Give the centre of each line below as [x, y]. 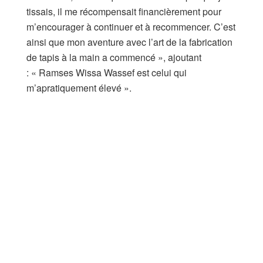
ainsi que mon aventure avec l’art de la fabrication [129, 42]
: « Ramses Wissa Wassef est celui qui [107, 72]
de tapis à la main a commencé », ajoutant [114, 57]
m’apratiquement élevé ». [79, 87]
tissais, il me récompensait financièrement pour [124, 11]
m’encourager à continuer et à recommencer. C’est [131, 26]
